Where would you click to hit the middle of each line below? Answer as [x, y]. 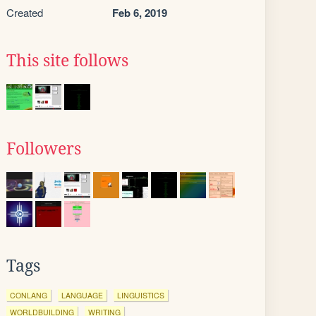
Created [25, 12]
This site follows [67, 61]
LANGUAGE [82, 295]
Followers [44, 149]
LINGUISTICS [141, 295]
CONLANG [29, 295]
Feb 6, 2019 [140, 13]
